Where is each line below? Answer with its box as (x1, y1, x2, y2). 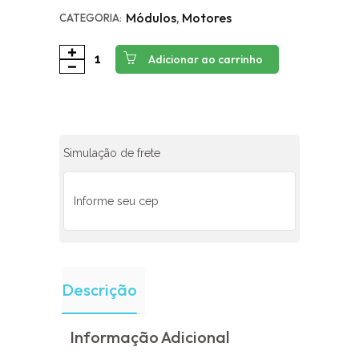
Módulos (126, 10, 176, 26)
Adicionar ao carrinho (148, 52, 263, 67)
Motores (182, 10, 232, 26)
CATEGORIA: (59, 11, 122, 24)
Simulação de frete (63, 147, 160, 159)
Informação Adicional (70, 327, 229, 347)
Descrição (62, 280, 137, 300)
